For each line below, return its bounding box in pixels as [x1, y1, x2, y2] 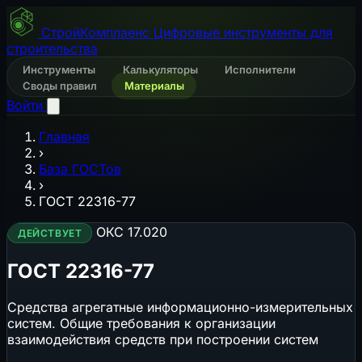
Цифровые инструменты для [154, 24, 333, 40]
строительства [6, 40, 98, 57]
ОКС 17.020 [96, 224, 168, 240]
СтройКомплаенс [41, 24, 149, 40]
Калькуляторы [122, 63, 200, 76]
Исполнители [224, 63, 296, 76]
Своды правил [23, 79, 100, 92]
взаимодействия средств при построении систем [7, 330, 318, 347]
